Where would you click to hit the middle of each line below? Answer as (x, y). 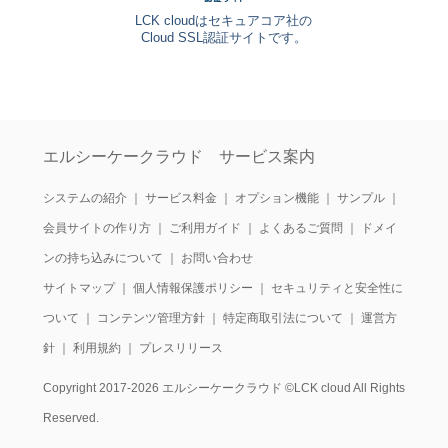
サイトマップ (78, 287)
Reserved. (70, 417)
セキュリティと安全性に (336, 287)
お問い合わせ (216, 257)
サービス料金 (180, 197)
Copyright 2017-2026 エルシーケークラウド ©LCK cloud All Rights (223, 387)
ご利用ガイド (204, 227)
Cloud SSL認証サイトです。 (223, 37)
